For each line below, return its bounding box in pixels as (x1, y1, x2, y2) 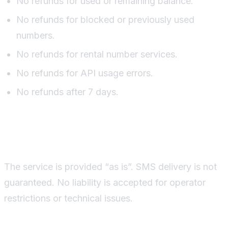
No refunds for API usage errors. (16, 67, 153, 78)
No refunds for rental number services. (16, 48, 178, 60)
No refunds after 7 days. (16, 86, 119, 97)
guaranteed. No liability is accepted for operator (4, 177, 206, 188)
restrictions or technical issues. (4, 192, 133, 204)
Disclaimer (20, 128, 99, 147)
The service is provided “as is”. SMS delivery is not (4, 161, 217, 172)
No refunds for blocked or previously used (16, 14, 194, 25)
